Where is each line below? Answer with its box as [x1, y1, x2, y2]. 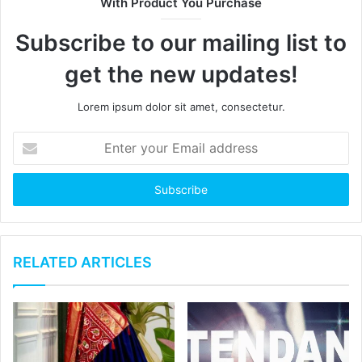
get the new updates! [64, 60, 298, 88]
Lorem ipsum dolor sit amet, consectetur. [77, 99, 285, 113]
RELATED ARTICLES [13, 253, 152, 271]
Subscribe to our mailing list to [15, 28, 347, 57]
